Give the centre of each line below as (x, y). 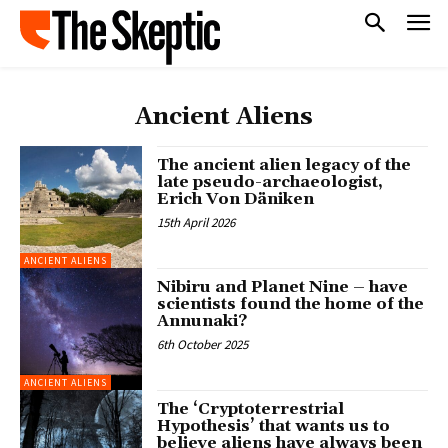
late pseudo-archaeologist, (270, 181)
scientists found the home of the (291, 303)
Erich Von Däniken (236, 198)
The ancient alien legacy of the (284, 164)
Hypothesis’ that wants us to (274, 426)
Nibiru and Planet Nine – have (283, 286)
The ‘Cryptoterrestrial (251, 409)
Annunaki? (202, 320)
